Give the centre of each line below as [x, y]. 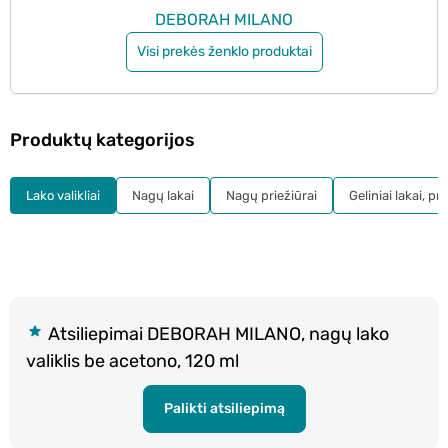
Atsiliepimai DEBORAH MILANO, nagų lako [216, 333]
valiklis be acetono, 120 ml [132, 360]
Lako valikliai [63, 195]
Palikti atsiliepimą [224, 408]
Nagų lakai [163, 195]
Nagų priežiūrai [271, 195]
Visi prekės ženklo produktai [224, 52]
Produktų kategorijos [102, 139]
